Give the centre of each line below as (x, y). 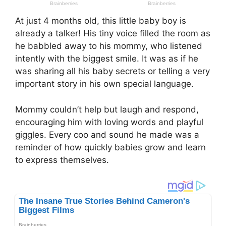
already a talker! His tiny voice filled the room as (113, 34)
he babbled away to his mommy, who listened (109, 46)
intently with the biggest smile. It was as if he (107, 59)
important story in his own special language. (104, 84)
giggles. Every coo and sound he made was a (107, 134)
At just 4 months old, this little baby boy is (101, 21)
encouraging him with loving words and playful (109, 122)
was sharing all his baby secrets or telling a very (112, 71)
